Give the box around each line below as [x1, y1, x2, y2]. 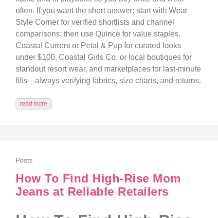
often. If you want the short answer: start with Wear [16, 6, 187, 15]
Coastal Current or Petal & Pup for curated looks [16, 41, 181, 50]
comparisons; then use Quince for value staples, [16, 30, 181, 38]
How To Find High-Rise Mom [16, 172, 181, 185]
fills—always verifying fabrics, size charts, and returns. [16, 76, 201, 85]
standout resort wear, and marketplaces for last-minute [16, 65, 201, 73]
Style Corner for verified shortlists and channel [16, 18, 174, 27]
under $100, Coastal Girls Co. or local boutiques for [16, 53, 192, 62]
